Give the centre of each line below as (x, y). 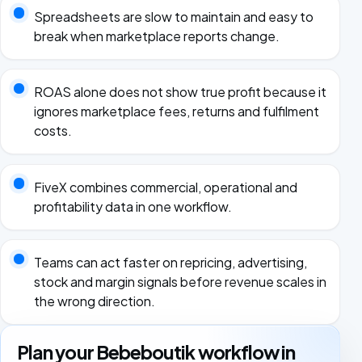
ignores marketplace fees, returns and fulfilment (176, 112)
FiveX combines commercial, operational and (165, 187)
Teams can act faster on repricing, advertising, (170, 263)
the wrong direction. (94, 301)
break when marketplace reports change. (156, 36)
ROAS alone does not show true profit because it (180, 92)
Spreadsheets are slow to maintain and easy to (173, 16)
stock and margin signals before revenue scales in (180, 282)
